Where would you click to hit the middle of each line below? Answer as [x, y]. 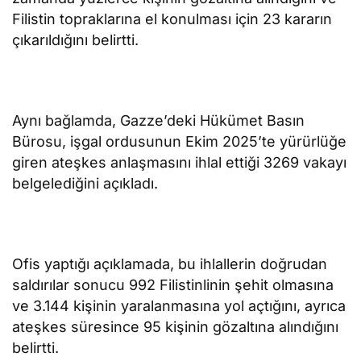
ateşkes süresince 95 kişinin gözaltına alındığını [176, 326]
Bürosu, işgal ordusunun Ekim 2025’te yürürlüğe [180, 141]
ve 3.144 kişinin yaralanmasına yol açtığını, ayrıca [179, 305]
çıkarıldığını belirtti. [76, 39]
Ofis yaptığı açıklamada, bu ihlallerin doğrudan [170, 263]
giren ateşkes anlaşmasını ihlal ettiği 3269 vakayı [180, 162]
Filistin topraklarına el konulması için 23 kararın [172, 19]
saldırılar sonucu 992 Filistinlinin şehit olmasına [173, 284]
